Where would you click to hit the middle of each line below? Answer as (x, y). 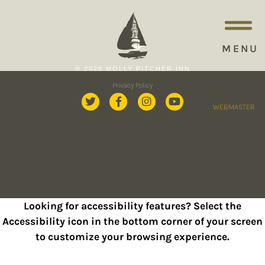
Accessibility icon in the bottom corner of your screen (132, 222)
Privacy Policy (132, 85)
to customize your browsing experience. (132, 237)
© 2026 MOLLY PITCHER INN (132, 68)
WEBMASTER (234, 106)
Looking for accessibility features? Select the (132, 206)
